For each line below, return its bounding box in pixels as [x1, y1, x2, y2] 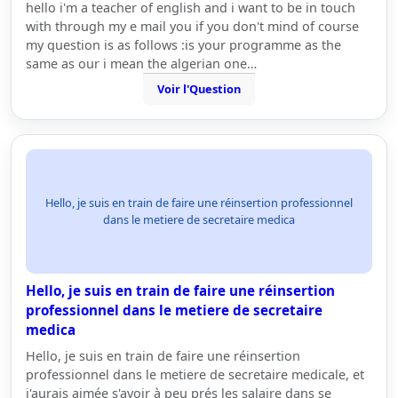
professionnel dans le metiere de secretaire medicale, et [26, 366, 364, 383]
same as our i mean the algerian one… [26, 55, 257, 72]
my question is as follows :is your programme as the [26, 36, 341, 53]
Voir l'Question [157, 81, 241, 97]
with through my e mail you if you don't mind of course [26, 18, 359, 35]
